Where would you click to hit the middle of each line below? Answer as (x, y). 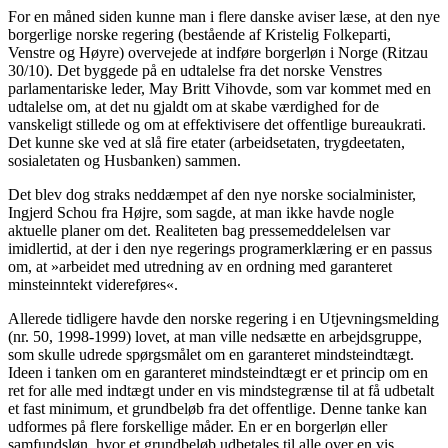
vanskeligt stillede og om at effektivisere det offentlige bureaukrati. (217, 125)
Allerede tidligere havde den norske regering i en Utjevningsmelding (223, 319)
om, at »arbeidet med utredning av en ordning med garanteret (200, 267)
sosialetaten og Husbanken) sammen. (124, 161)
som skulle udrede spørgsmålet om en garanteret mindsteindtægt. (211, 355)
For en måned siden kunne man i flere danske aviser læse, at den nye (224, 17)
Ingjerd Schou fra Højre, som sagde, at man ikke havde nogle (201, 213)
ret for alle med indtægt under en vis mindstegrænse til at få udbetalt (221, 391)
